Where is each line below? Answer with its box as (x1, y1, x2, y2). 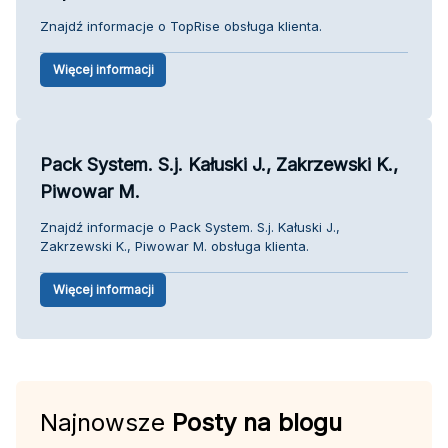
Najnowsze (40, 407, 172, 437)
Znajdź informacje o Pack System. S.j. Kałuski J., (40, 218, 340, 235)
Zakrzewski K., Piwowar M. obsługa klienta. (40, 237, 309, 254)
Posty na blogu (172, 407, 342, 437)
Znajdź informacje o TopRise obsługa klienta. (40, 17, 322, 34)
